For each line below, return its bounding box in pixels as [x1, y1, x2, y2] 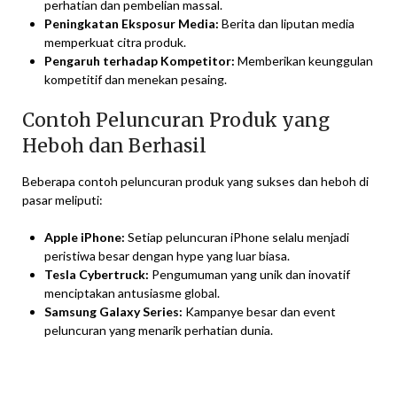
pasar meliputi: [22, 192, 103, 208]
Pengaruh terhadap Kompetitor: [44, 53, 235, 69]
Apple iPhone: [44, 230, 125, 245]
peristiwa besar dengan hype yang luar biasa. [44, 248, 290, 264]
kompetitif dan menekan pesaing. [44, 72, 227, 88]
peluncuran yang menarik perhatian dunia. [44, 323, 273, 339]
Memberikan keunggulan [235, 53, 373, 69]
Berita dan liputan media [219, 16, 354, 32]
